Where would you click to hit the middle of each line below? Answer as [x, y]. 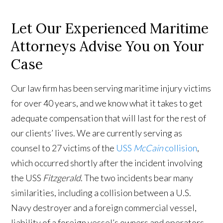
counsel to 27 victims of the [64, 148]
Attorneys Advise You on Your [108, 47]
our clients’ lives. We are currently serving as [97, 133]
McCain [148, 148]
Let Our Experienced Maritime [110, 29]
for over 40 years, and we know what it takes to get [107, 103]
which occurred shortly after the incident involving [107, 163]
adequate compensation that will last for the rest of [109, 118]
